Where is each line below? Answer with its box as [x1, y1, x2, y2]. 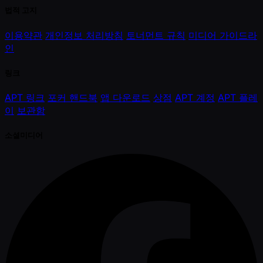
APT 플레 [218, 91, 258, 103]
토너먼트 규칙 [126, 29, 186, 41]
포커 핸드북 [48, 91, 97, 103]
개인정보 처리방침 [45, 29, 123, 41]
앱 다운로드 [100, 91, 150, 103]
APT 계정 [175, 91, 215, 103]
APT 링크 [5, 91, 45, 103]
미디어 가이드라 [188, 29, 257, 41]
